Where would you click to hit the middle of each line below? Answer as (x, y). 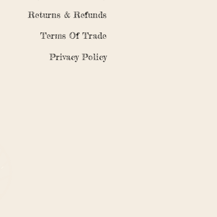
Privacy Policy (78, 57)
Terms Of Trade (73, 35)
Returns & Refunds (67, 15)
